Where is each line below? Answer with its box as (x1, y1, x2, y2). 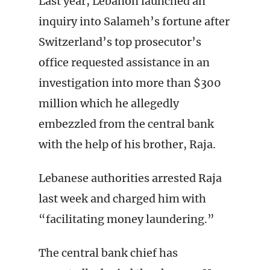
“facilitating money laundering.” (39, 212, 215, 226)
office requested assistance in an (39, 55, 210, 69)
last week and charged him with (39, 192, 206, 206)
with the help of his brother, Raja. (39, 137, 216, 151)
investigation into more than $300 (39, 76, 221, 90)
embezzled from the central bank (39, 117, 214, 131)
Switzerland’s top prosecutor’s (39, 35, 201, 49)
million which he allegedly (39, 96, 179, 110)
